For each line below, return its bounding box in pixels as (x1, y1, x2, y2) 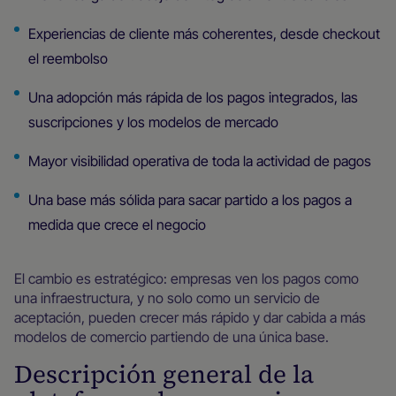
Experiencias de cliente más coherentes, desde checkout (28, 25, 380, 42)
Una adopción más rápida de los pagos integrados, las (28, 88, 358, 106)
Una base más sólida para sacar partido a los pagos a (28, 191, 352, 209)
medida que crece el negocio (28, 216, 206, 233)
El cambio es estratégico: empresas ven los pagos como (14, 270, 359, 287)
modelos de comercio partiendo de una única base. (14, 328, 329, 346)
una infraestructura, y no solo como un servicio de (14, 289, 320, 307)
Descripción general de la (14, 357, 314, 391)
